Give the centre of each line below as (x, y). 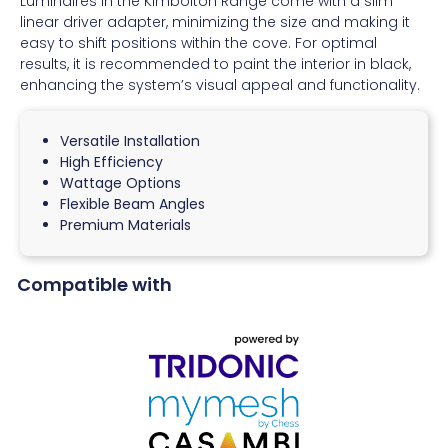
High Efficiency (111, 161)
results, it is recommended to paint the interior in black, (215, 64)
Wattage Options (120, 182)
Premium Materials (125, 224)
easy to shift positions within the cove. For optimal (198, 43)
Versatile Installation (130, 140)
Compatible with (94, 284)
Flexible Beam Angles (132, 203)
